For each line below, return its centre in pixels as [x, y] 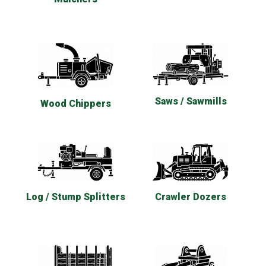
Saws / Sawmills [191, 101]
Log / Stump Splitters [75, 197]
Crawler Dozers [191, 197]
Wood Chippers [75, 103]
